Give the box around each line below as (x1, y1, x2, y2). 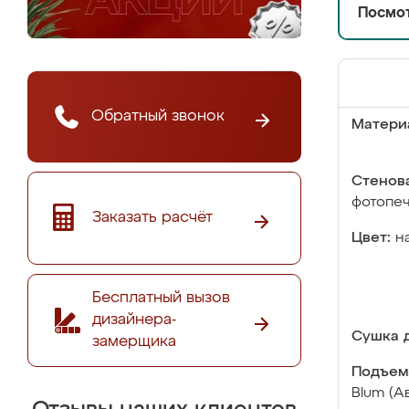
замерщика (92, 333, 176, 350)
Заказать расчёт (92, 209, 213, 225)
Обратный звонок (91, 108, 225, 124)
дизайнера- (92, 311, 176, 328)
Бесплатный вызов (92, 289, 230, 306)
